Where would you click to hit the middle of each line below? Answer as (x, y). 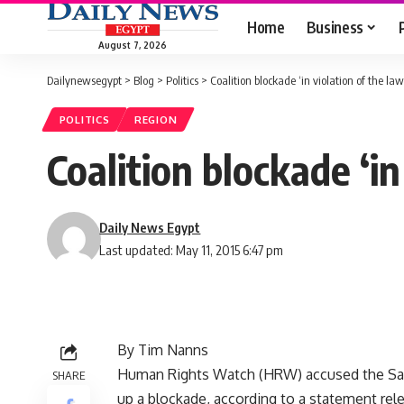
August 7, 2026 (133, 45)
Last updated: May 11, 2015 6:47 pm (192, 250)
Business (335, 27)
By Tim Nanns (163, 350)
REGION (156, 120)
